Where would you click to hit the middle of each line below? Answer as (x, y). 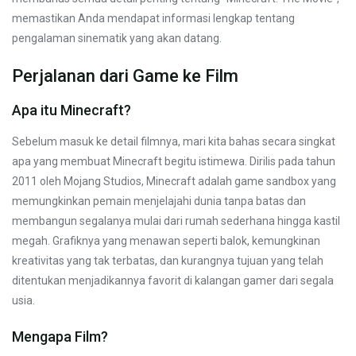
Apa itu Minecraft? (72, 110)
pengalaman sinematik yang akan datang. (117, 38)
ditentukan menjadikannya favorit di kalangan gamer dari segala (173, 280)
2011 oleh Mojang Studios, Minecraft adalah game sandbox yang (174, 181)
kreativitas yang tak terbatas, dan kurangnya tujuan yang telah (168, 260)
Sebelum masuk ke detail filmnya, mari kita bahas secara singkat (174, 141)
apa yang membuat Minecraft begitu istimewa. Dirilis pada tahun (174, 161)
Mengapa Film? (60, 336)
